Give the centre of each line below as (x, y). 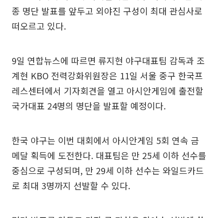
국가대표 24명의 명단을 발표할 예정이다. (89, 106)
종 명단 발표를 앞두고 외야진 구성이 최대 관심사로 (107, 11)
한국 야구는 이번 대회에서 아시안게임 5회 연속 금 (105, 140)
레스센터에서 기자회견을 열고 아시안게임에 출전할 (108, 91)
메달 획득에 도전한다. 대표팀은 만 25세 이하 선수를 (109, 155)
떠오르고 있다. (39, 26)
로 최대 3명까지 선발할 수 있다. (71, 186)
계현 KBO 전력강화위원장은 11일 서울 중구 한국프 (107, 76)
